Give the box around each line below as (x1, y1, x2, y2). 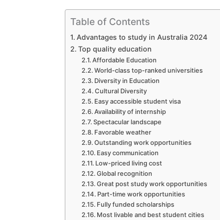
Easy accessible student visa (94, 97, 181, 105)
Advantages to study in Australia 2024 (76, 32, 207, 41)
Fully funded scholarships (97, 200, 175, 208)
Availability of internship (94, 107, 166, 115)
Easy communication (97, 148, 159, 157)
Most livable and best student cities (97, 210, 205, 219)
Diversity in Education (94, 76, 160, 84)
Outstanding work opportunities (94, 138, 192, 146)
